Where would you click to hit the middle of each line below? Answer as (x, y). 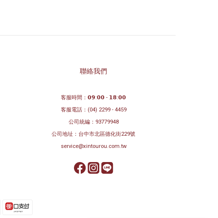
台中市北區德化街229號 (107, 134)
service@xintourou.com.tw (93, 146)
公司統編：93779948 (93, 122)
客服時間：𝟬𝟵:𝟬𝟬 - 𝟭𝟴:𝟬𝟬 (94, 97)
